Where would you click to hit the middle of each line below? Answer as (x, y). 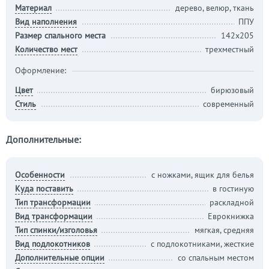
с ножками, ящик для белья (203, 175)
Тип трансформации (53, 202)
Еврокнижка (231, 216)
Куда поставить (44, 189)
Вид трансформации (54, 216)
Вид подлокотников (53, 244)
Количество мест (46, 49)
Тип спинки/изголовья (56, 230)
